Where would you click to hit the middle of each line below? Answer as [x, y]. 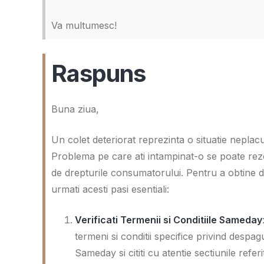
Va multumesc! [84, 25]
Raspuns [98, 73]
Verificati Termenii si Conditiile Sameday [169, 220]
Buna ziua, [75, 109]
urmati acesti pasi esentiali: [110, 189]
